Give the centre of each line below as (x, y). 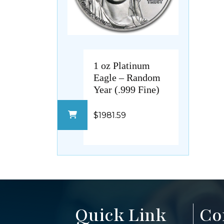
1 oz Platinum (122, 66)
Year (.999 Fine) (126, 90)
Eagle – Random (127, 78)
